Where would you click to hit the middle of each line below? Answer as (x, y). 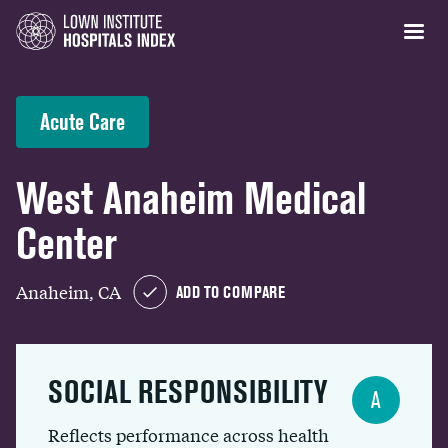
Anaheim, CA (68, 291)
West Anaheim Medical (191, 198)
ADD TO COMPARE (230, 292)
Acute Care (82, 121)
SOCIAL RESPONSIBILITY (187, 391)
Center (66, 243)
